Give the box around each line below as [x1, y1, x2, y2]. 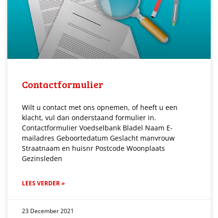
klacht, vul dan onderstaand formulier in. [22, 112, 156, 122]
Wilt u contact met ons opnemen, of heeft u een [22, 102, 178, 112]
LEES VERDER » [22, 179, 65, 187]
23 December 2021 [22, 206, 74, 215]
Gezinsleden [22, 153, 62, 163]
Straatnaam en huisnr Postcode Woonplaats [22, 143, 165, 153]
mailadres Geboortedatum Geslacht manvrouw [22, 133, 175, 143]
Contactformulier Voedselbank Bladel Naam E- [22, 123, 173, 132]
